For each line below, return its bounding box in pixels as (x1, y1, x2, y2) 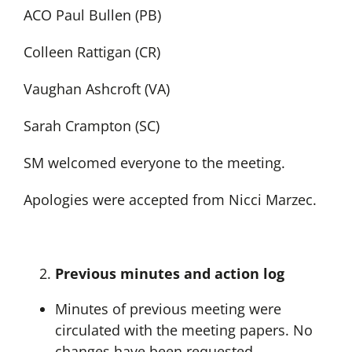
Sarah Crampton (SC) (23, 116, 159, 136)
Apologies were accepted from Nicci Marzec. (23, 190, 317, 210)
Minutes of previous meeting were (54, 299, 281, 319)
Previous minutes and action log (54, 264, 284, 284)
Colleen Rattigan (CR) (23, 42, 160, 62)
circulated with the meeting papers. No (54, 321, 313, 340)
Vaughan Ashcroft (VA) (23, 79, 170, 99)
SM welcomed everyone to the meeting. (23, 153, 285, 173)
